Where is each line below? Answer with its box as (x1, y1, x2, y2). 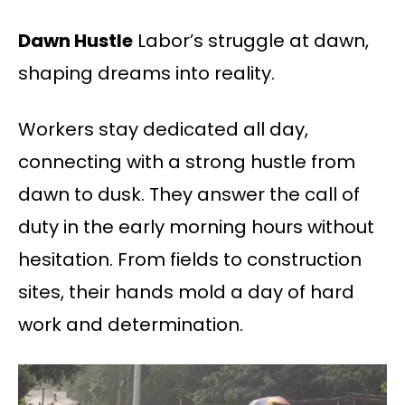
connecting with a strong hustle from (18, 149, 355, 175)
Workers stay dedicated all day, (18, 117, 308, 143)
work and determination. (18, 312, 243, 338)
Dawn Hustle (18, 28, 133, 54)
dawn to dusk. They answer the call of (18, 182, 360, 208)
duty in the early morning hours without (18, 214, 374, 240)
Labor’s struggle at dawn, (133, 28, 369, 54)
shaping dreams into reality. (18, 61, 275, 87)
